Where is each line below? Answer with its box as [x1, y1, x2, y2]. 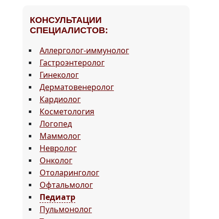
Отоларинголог [40, 167, 99, 178]
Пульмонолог [40, 204, 92, 215]
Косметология [40, 106, 94, 117]
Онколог [40, 155, 72, 166]
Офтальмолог [40, 179, 93, 191]
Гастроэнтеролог [40, 57, 105, 68]
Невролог [40, 143, 77, 154]
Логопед [40, 118, 72, 130]
